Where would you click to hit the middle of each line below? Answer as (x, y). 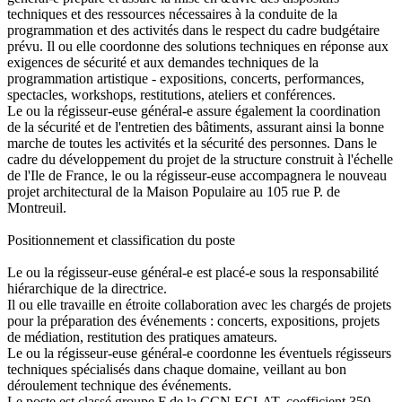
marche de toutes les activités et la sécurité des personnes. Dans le (192, 143)
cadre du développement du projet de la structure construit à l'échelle (200, 159)
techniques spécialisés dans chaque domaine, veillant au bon (177, 369)
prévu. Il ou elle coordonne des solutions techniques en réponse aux (198, 46)
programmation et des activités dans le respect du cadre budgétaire (193, 30)
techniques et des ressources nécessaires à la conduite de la (172, 13)
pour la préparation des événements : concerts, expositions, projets (193, 320)
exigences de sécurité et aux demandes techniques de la (163, 62)
